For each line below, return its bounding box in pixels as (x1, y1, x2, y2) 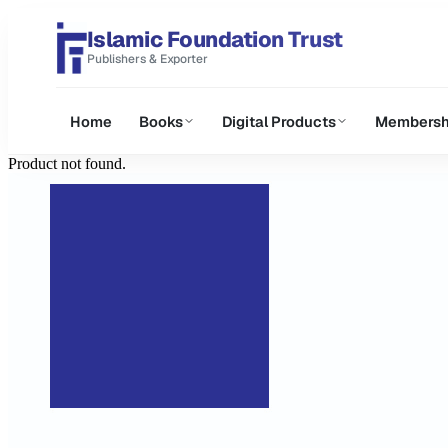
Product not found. (8, 155, 126, 173)
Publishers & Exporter (86, 51, 208, 68)
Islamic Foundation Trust (86, 25, 343, 54)
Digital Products (221, 111, 336, 131)
